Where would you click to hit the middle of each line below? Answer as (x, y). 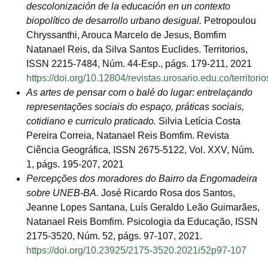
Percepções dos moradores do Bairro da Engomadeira (142, 179)
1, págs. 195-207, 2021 (75, 165)
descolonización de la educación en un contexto (128, 7)
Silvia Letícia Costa (200, 121)
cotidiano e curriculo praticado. (92, 121)
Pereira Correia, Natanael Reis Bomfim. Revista (128, 136)
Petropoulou (230, 21)
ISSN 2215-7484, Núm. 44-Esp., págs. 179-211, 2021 (139, 64)
